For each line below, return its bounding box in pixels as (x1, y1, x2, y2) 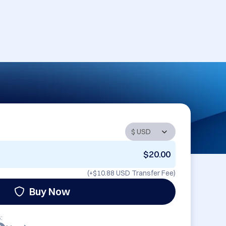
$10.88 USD (93, 168, 130, 178)
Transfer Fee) (130, 168, 176, 178)
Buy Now (29, 185, 70, 198)
